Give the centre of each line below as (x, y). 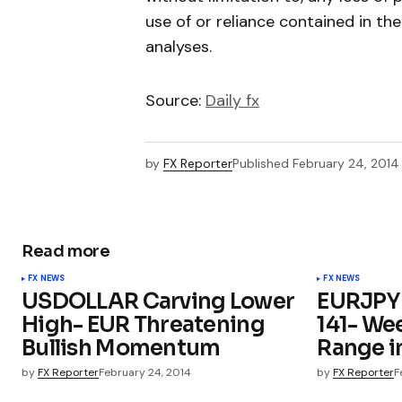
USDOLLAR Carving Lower (158, 301)
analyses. (179, 47)
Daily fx (232, 101)
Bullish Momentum (121, 348)
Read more (66, 251)
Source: (175, 101)
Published (261, 164)
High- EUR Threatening (143, 324)
